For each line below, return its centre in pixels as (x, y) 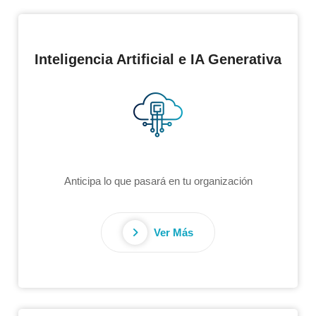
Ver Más (172, 232)
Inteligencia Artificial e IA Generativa (158, 59)
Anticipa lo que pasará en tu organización (158, 181)
